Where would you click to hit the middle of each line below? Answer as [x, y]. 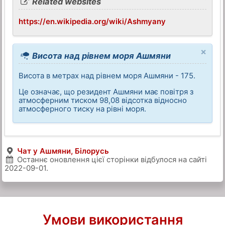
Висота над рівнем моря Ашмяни [101, 55]
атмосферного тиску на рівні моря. [83, 108]
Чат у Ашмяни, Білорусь [63, 151]
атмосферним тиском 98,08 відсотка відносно [103, 100]
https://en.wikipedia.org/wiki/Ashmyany [92, 22]
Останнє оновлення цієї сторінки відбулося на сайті [111, 159]
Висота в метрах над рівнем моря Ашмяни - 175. [107, 75]
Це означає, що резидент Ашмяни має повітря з [106, 91]
